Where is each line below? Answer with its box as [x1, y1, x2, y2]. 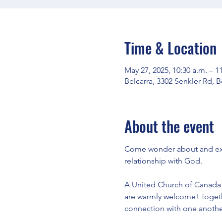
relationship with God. [124, 156, 202, 166]
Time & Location [124, 37, 217, 59]
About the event [124, 115, 214, 137]
